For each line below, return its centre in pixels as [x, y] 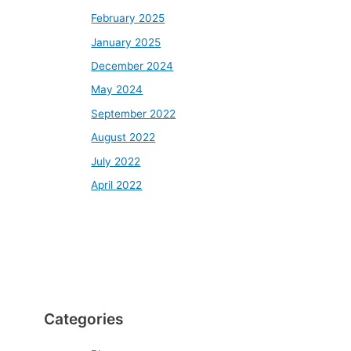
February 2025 [128, 18]
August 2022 [123, 138]
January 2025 [126, 42]
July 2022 [116, 161]
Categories [84, 318]
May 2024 [117, 90]
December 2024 [132, 65]
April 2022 [117, 185]
